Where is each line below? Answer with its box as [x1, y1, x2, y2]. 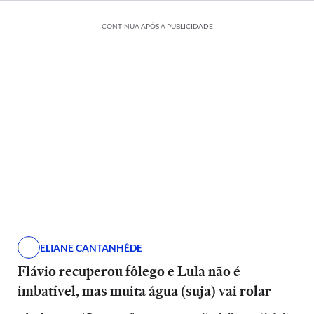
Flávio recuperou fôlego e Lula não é [17, 261, 240, 281]
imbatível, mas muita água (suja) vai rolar [17, 281, 271, 301]
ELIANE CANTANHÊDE [39, 241, 142, 254]
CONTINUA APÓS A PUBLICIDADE [101, 22, 213, 30]
